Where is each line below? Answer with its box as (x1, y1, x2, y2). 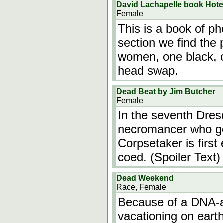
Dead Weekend (116, 174, 174, 182)
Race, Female (116, 183, 166, 191)
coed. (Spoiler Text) (118, 150, 220, 164)
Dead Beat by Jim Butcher (116, 87, 215, 96)
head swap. (118, 64, 178, 77)
